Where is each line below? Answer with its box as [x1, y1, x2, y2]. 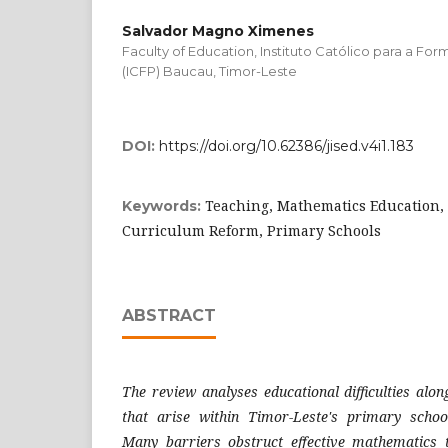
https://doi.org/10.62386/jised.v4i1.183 [159, 136, 414, 155]
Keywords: [122, 196, 205, 215]
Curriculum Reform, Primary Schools [122, 220, 381, 240]
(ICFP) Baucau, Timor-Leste [122, 62, 297, 79]
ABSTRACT [122, 305, 216, 325]
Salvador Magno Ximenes [122, 21, 314, 40]
